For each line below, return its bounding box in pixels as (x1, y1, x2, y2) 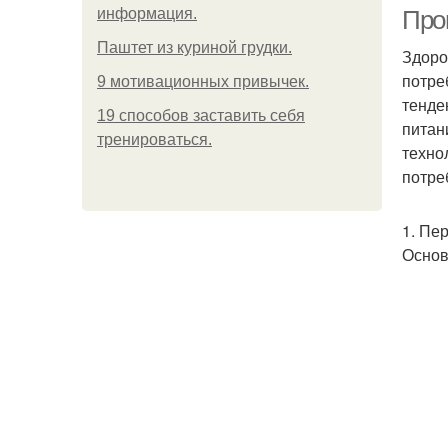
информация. (97, 5, 197, 22)
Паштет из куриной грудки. (97, 39, 292, 56)
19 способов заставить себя (97, 107, 305, 124)
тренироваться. (97, 131, 212, 148)
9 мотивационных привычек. (97, 73, 309, 90)
